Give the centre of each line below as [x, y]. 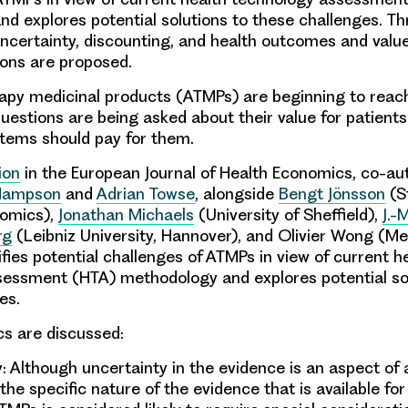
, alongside [237, 194]
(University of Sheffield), [288, 214]
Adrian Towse [146, 194]
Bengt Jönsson [332, 194]
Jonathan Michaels [126, 214]
